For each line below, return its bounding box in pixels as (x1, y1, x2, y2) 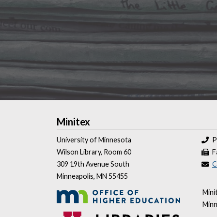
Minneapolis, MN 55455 (57, 172, 128, 181)
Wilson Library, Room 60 (57, 148, 131, 156)
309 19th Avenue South (57, 160, 129, 169)
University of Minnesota (57, 136, 131, 144)
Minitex (57, 116, 90, 128)
